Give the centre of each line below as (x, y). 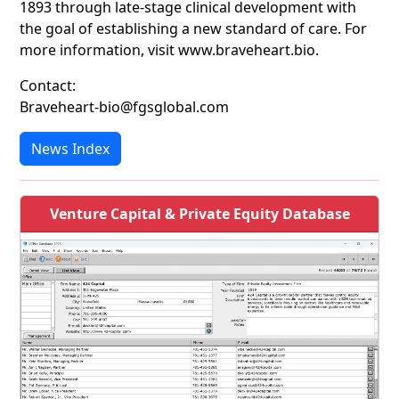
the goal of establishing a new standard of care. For (193, 28)
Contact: (48, 85)
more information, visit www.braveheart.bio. (169, 50)
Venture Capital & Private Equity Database (199, 214)
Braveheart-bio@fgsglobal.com (124, 107)
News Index (70, 149)
